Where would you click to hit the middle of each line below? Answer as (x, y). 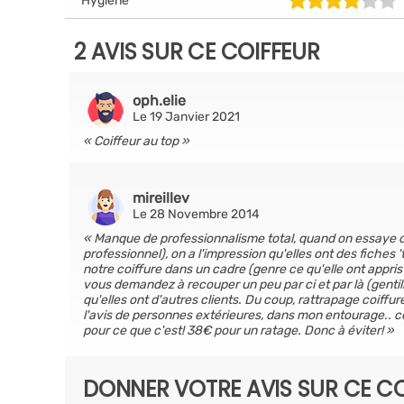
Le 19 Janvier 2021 (186, 117)
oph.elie (159, 101)
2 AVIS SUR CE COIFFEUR (197, 52)
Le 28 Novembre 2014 (196, 214)
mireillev (161, 198)
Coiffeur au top (136, 141)
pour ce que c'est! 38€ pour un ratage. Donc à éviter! (233, 331)
